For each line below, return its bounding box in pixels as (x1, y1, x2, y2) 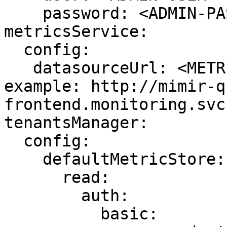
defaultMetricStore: (4, 150, 43, 168)
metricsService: (4, 22, 148, 41)
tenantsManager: (4, 113, 148, 132)
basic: (4, 205, 100, 223)
